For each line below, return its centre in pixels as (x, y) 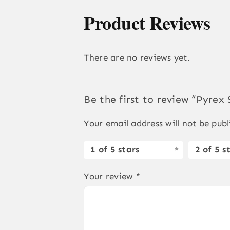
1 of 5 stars (115, 150)
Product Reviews (147, 23)
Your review (110, 176)
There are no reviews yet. (137, 58)
